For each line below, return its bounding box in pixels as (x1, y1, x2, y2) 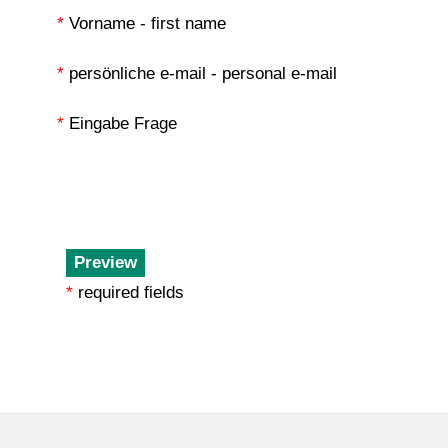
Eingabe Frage (69, 114, 177, 133)
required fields (77, 283, 184, 302)
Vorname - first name (69, 14, 226, 33)
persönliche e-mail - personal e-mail (69, 64, 337, 83)
